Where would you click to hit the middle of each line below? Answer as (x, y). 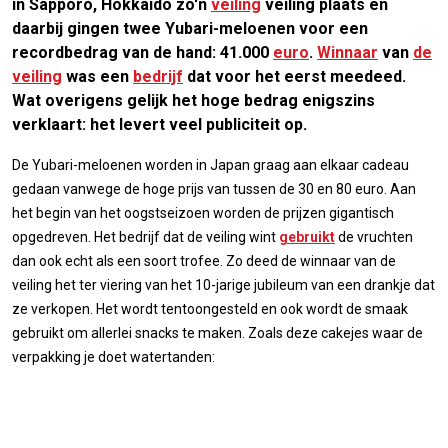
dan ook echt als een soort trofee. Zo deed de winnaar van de (204, 260)
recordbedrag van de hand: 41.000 (142, 52)
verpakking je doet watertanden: (113, 356)
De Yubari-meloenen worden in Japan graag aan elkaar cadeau (210, 164)
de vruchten (374, 236)
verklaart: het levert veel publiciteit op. (159, 124)
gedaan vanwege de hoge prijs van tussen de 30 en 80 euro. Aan (214, 188)
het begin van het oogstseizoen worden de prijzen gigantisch (203, 212)
